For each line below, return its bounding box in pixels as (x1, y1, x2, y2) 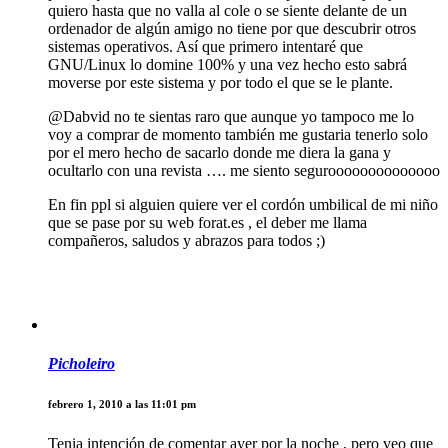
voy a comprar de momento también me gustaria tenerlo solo (48, 125, 428, 143)
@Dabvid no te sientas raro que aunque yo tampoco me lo (48, 107, 414, 125)
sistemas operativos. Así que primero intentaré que (48, 37, 363, 55)
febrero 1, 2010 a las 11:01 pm (48, 398, 196, 411)
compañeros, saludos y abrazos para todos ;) (48, 231, 325, 249)
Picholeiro (48, 355, 115, 373)
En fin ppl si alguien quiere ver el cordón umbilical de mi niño (48, 195, 438, 213)
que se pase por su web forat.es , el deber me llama (48, 213, 367, 231)
